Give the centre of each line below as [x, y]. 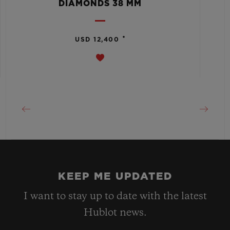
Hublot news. [115, 213]
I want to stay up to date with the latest [115, 197]
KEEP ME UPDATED [115, 177]
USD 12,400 [97, 40]
